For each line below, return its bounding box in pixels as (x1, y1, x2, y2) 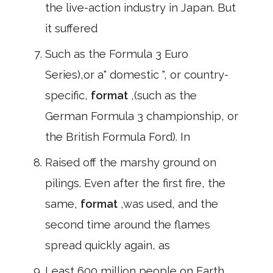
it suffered (45, 22, 97, 35)
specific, (45, 89, 91, 102)
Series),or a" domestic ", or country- (45, 68, 229, 81)
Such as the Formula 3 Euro (45, 48, 188, 60)
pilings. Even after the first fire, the (45, 177, 225, 190)
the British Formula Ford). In (45, 130, 190, 143)
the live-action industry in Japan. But (45, 1, 236, 14)
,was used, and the (121, 197, 218, 210)
